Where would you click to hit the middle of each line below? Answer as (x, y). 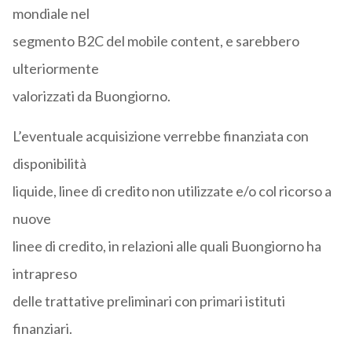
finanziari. (42, 329)
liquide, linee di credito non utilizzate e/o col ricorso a (172, 191)
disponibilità (49, 164)
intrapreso (44, 274)
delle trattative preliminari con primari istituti (148, 301)
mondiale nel (51, 14)
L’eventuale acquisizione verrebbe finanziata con (160, 136)
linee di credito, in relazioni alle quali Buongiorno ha (167, 246)
